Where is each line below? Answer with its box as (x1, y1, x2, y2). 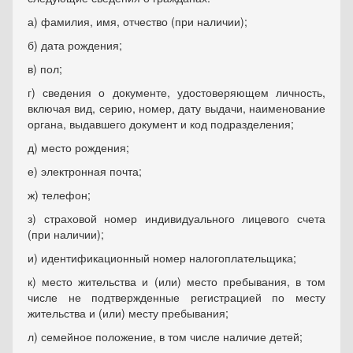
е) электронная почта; (28, 163, 142, 179)
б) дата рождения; (28, 37, 122, 53)
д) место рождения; (28, 139, 129, 155)
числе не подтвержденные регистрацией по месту (28, 289, 325, 305)
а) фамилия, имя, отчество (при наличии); (28, 13, 247, 29)
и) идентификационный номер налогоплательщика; (28, 250, 296, 266)
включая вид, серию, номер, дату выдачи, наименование (28, 100, 325, 116)
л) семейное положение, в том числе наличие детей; (28, 329, 303, 344)
